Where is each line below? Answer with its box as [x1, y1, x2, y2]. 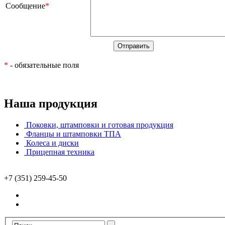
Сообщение [6, 2, 45, 10]
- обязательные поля [8, 61, 79, 69]
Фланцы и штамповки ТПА [26, 129, 121, 138]
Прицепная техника [26, 147, 94, 156]
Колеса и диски [26, 138, 79, 147]
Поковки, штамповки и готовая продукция [26, 120, 173, 129]
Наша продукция [4, 96, 97, 110]
